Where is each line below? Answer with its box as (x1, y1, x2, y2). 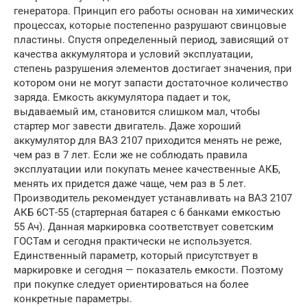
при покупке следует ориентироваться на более (14, 278, 249, 291)
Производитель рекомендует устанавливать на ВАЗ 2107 (14, 192, 292, 205)
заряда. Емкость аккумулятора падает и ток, (14, 91, 230, 104)
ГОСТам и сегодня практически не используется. (14, 235, 252, 248)
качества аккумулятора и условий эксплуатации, (14, 48, 253, 61)
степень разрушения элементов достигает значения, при (14, 62, 292, 75)
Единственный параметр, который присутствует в (14, 249, 258, 262)
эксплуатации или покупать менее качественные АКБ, (14, 163, 280, 176)
